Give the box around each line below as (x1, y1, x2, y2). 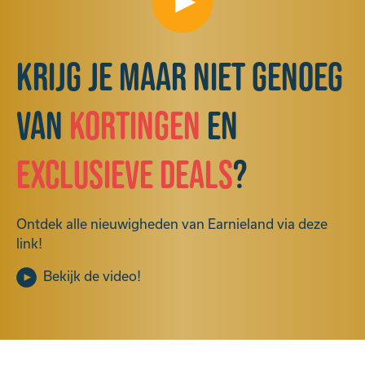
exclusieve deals (16, 153, 233, 200)
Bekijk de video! (40, 268, 141, 284)
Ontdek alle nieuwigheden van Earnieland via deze (16, 216, 328, 231)
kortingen (69, 104, 200, 151)
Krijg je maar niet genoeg (16, 55, 343, 102)
